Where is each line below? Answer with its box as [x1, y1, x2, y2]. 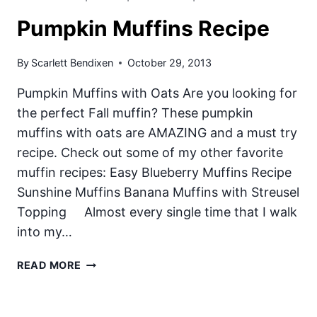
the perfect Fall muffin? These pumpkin [17, 105, 253, 121]
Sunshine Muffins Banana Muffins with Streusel [17, 185, 299, 200]
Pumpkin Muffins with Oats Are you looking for [17, 86, 297, 101]
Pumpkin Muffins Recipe [17, 15, 270, 41]
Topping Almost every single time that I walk [17, 204, 297, 220]
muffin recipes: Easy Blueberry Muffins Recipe [17, 165, 292, 180]
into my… [17, 224, 72, 240]
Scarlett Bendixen [31, 57, 114, 69]
